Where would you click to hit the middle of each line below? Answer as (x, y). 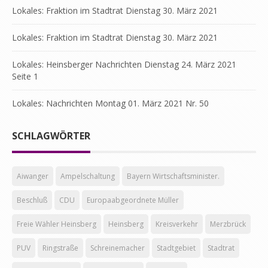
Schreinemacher (118, 248)
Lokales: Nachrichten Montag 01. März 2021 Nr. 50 (110, 103)
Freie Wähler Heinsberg (57, 224)
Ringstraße (60, 248)
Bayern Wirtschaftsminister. (173, 176)
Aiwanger (33, 176)
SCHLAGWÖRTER (51, 136)
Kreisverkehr (177, 224)
